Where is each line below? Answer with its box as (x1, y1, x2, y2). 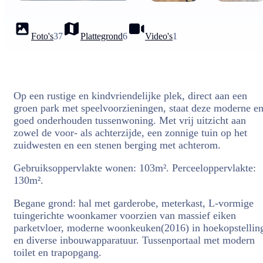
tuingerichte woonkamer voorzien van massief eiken (14, 210, 236, 221)
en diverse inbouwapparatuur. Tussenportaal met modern (14, 234, 255, 246)
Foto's (31, 31, 53, 41)
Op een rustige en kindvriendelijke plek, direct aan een (14, 90, 247, 102)
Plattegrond (80, 31, 123, 41)
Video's (145, 31, 173, 41)
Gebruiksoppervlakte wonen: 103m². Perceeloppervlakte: (14, 162, 256, 174)
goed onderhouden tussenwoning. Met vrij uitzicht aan (14, 114, 246, 126)
